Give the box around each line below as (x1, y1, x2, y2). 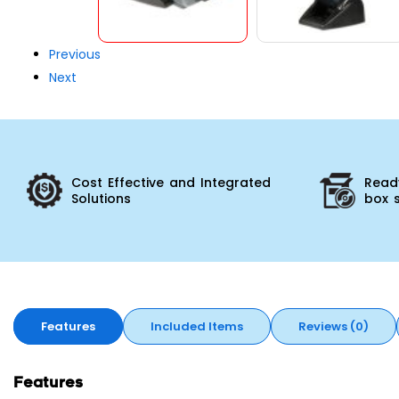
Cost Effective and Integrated (71, 173, 271, 191)
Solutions (71, 189, 131, 208)
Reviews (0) (298, 317, 369, 335)
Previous (49, 45, 101, 63)
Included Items (151, 317, 243, 335)
